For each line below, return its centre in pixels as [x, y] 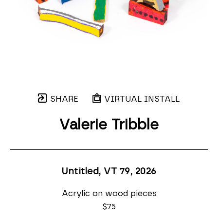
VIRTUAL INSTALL [141, 99]
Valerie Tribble [109, 125]
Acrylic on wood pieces [109, 193]
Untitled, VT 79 [96, 172]
